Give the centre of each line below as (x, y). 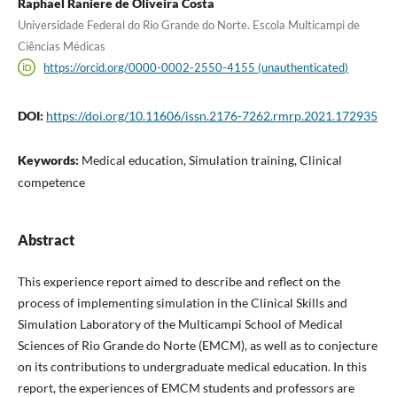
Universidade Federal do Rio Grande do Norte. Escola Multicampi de (188, 24)
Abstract (46, 239)
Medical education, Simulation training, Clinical (211, 160)
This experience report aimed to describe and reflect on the (179, 281)
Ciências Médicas (61, 46)
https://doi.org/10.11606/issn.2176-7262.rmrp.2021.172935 (211, 115)
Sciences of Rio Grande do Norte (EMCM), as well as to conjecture (197, 345)
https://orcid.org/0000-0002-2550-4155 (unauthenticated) (196, 67)
